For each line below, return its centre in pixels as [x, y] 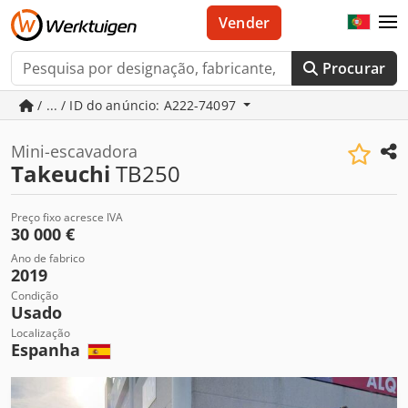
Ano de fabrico [48, 258]
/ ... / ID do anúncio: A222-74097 [137, 105]
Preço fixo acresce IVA [67, 217]
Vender [245, 23]
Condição [35, 296]
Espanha [48, 350]
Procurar [353, 68]
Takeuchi [61, 173]
